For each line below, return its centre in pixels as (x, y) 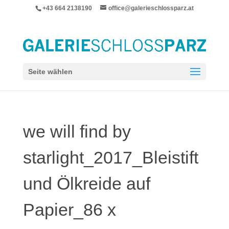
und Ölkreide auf (86, 184)
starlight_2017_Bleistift (110, 157)
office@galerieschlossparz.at (151, 8)
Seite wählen (50, 71)
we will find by (77, 131)
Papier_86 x (69, 210)
